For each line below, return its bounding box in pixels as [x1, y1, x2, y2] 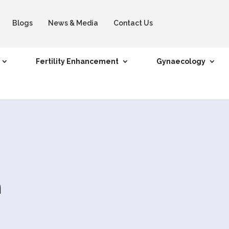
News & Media [48, 19, 99, 27]
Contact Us [113, 19, 153, 27]
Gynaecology [156, 57, 205, 65]
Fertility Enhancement [36, 57, 119, 65]
